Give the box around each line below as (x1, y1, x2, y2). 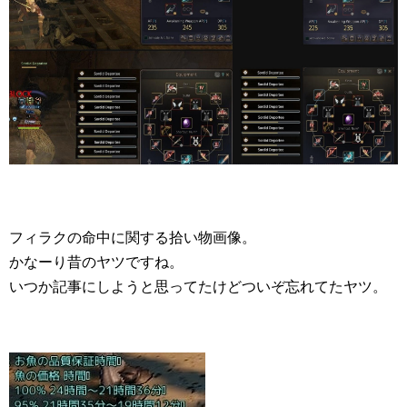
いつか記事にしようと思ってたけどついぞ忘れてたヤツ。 (9, 278, 387, 294)
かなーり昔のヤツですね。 (9, 253, 184, 270)
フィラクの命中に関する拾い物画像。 (9, 229, 256, 245)
